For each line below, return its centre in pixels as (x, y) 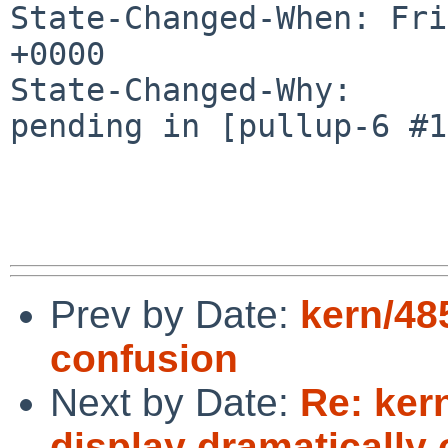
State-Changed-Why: (181, 89)
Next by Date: (175, 402)
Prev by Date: (175, 314)
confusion (144, 358)
